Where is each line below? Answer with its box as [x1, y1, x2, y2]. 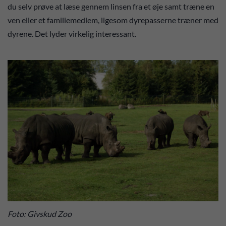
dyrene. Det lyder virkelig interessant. [8, 29, 136, 39]
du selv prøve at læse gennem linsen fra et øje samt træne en [8, 2, 214, 12]
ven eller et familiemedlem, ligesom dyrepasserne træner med [8, 15, 218, 25]
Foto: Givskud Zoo [8, 209, 72, 218]
